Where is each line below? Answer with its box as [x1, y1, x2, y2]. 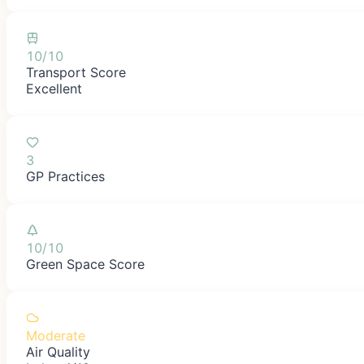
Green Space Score [26, 255, 145, 272]
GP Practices [26, 167, 105, 184]
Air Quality [26, 343, 90, 360]
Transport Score [26, 63, 126, 80]
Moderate [26, 327, 85, 344]
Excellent [26, 80, 82, 97]
